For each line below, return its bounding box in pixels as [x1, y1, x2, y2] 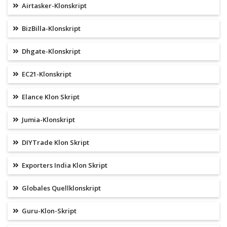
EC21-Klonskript [20, 69, 71, 79]
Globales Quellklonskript [20, 183, 101, 193]
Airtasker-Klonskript [20, 1, 87, 11]
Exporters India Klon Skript [20, 161, 107, 170]
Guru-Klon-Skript [20, 206, 77, 216]
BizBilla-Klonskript [20, 24, 81, 33]
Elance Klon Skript [20, 92, 80, 102]
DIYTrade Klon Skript [20, 138, 89, 147]
